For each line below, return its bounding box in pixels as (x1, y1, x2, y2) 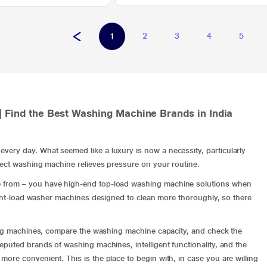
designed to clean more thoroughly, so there (91, 193, 252, 202)
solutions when (194, 179, 252, 188)
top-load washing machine (98, 179, 194, 188)
